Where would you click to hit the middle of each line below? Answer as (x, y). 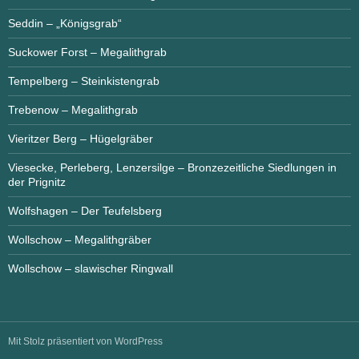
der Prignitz (37, 182)
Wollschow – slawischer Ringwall (91, 268)
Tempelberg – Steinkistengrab (84, 81)
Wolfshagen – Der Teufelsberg (85, 210)
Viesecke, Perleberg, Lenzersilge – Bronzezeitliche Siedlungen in (172, 167)
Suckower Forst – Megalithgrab (87, 52)
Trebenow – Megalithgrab (73, 109)
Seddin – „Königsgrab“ (65, 23)
